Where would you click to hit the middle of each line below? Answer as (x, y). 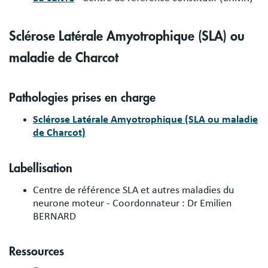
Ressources (36, 252)
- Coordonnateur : (147, 203)
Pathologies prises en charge (82, 98)
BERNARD (54, 216)
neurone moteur (70, 203)
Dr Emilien (209, 203)
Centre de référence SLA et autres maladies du (133, 190)
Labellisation (41, 168)
